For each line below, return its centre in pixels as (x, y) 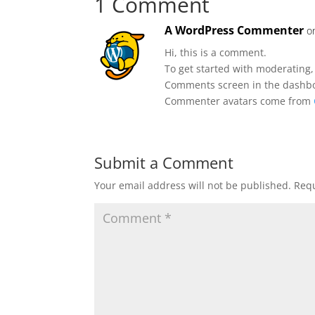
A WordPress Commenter (234, 30)
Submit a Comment (164, 162)
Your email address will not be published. (193, 185)
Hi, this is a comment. (216, 52)
